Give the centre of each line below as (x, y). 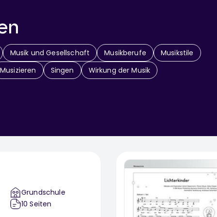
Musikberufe (125, 53)
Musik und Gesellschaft (50, 53)
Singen (62, 70)
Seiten (41, 204)
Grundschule (43, 193)
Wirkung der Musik (119, 70)
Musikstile (177, 53)
